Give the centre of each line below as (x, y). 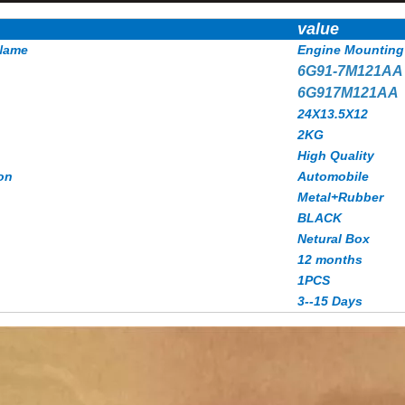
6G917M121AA (348, 93)
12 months (330, 259)
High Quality (336, 155)
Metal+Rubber (340, 197)
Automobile (333, 176)
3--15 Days (330, 301)
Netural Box (334, 239)
